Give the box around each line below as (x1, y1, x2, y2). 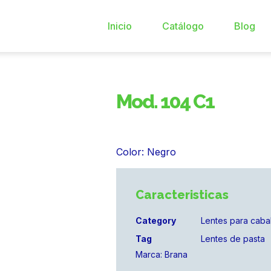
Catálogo (162, 20, 204, 32)
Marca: (135, 249, 165, 260)
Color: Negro (116, 146, 176, 158)
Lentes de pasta (201, 233, 265, 244)
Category (135, 215, 176, 226)
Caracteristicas (135, 187, 229, 202)
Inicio (107, 20, 132, 32)
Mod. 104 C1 (116, 90, 214, 113)
